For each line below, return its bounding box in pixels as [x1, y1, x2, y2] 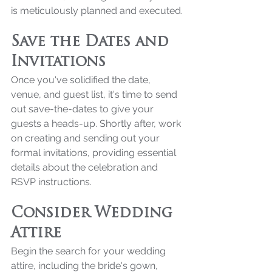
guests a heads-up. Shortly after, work [11, 117, 183, 129]
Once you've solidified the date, [11, 73, 153, 86]
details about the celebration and [11, 161, 160, 173]
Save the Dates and [11, 35, 174, 50]
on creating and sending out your [11, 132, 162, 144]
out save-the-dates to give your [11, 103, 156, 115]
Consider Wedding [11, 206, 177, 221]
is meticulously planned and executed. [11, 4, 183, 16]
